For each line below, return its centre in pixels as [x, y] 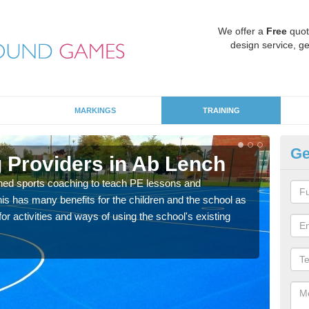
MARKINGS [95, 110]
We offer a [242, 31]
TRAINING [221, 110]
